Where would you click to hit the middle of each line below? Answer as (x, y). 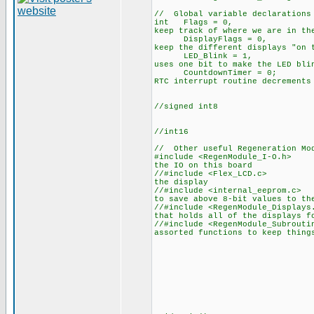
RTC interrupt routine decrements (233, 81)
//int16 (171, 132)
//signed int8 (186, 107)
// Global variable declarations (233, 14)
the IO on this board (203, 165)
